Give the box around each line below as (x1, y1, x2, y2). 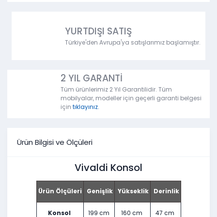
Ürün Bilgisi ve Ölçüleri (17, 137, 93, 147)
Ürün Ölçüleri (38, 187, 82, 196)
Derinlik (152, 187, 179, 196)
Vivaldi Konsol (75, 161, 142, 175)
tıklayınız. (73, 103, 99, 111)
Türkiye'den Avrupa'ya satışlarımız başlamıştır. (65, 38, 201, 47)
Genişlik (85, 187, 113, 196)
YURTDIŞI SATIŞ (65, 25, 132, 38)
